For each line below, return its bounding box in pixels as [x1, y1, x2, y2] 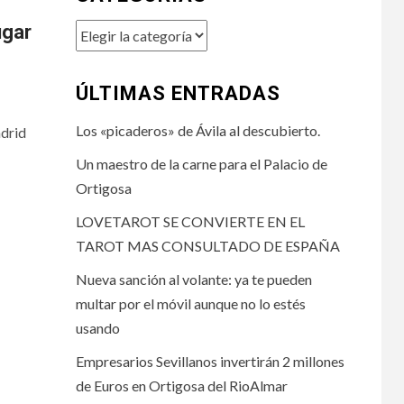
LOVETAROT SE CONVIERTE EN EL [75, 213, 305, 230]
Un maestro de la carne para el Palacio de [75, 155, 327, 172]
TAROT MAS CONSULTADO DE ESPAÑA [75, 237, 340, 254]
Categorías [74, 23, 150, 40]
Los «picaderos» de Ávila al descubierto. [75, 122, 320, 139]
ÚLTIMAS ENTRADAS [75, 82, 280, 105]
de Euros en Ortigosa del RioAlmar [75, 377, 288, 394]
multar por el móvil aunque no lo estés [75, 295, 306, 312]
